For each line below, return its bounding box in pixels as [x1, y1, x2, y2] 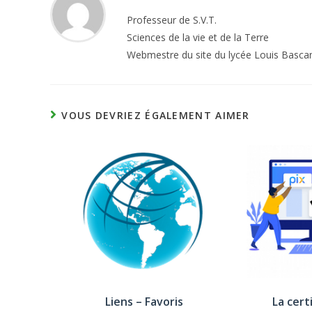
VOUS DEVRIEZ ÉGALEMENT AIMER [61, 109, 250, 123]
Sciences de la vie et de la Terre [127, 31, 269, 45]
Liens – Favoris [104, 293, 183, 309]
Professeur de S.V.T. [127, 13, 217, 27]
